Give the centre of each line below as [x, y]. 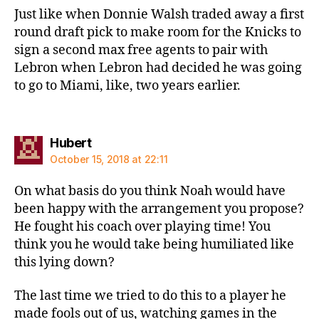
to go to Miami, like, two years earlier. [127, 86]
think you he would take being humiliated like [154, 244]
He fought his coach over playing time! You [142, 226]
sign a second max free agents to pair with [141, 50]
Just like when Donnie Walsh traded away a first [159, 15]
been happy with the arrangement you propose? [159, 209]
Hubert [70, 142]
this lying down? [64, 262]
